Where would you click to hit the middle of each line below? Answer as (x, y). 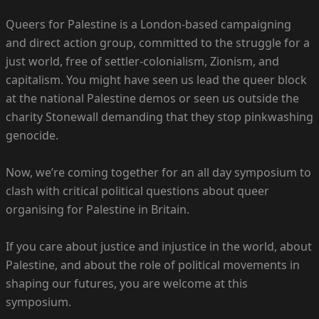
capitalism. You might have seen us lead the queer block (156, 80)
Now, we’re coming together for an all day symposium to (158, 173)
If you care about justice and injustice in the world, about (159, 247)
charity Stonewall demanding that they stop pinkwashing (159, 117)
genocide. (32, 136)
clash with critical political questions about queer (137, 191)
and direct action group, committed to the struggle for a (158, 43)
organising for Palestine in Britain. (98, 210)
